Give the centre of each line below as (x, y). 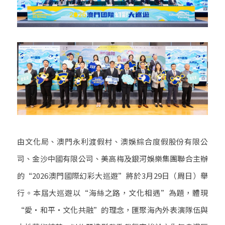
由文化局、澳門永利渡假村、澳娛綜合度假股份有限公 (113, 141)
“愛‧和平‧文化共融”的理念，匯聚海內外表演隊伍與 (113, 209)
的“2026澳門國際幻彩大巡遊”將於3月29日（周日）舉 (113, 175)
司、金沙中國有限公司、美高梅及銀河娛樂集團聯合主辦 (113, 158)
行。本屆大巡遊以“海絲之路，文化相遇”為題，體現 (113, 192)
